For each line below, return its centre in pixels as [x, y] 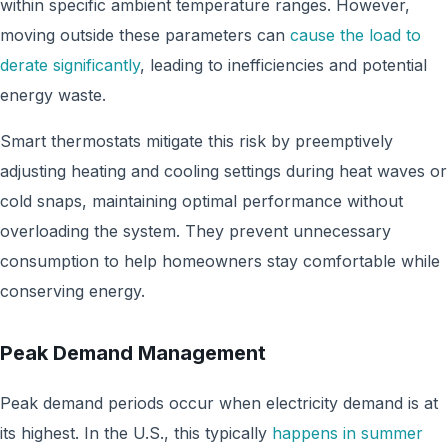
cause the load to [355, 35]
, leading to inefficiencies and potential [283, 65]
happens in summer [347, 433]
